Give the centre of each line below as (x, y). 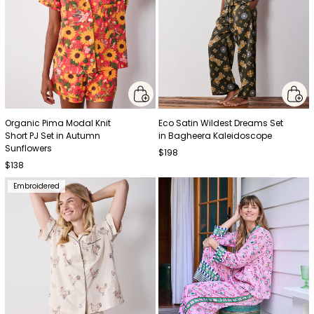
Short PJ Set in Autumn (53, 135)
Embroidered (37, 186)
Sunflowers (29, 148)
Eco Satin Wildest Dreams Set (221, 123)
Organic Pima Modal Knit (58, 123)
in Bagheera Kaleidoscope (216, 135)
